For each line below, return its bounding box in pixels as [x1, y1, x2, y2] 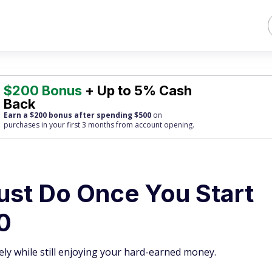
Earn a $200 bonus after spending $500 [4, 110, 152, 120]
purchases [4, 120, 40, 130]
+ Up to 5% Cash [82, 83, 192, 98]
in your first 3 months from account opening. [39, 120, 195, 130]
